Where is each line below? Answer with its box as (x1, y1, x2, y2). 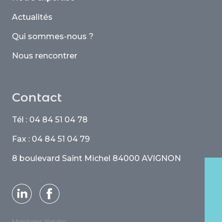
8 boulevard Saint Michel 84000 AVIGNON (12, 154, 181, 163)
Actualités (12, 12, 53, 22)
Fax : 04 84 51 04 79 (12, 134, 90, 144)
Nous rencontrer (12, 51, 77, 60)
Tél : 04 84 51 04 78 (12, 115, 88, 124)
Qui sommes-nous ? (12, 32, 94, 41)
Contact (12, 90, 62, 105)
